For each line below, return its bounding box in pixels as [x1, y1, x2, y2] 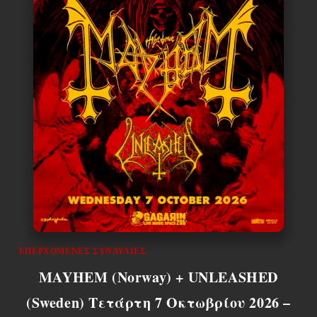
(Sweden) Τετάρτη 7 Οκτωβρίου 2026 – [25, 292, 291, 313]
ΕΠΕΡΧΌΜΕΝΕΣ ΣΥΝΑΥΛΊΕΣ [18, 246, 146, 256]
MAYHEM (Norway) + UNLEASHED [38, 266, 279, 287]
